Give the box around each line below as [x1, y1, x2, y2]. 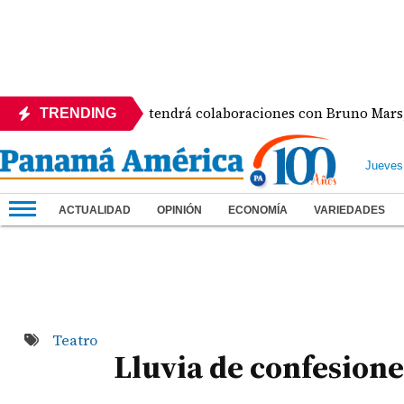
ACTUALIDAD [59, 204, 131, 216]
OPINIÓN [157, 204, 202, 216]
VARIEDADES [314, 204, 385, 216]
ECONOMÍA [228, 204, 288, 216]
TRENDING [40, 106, 116, 121]
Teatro [51, 330, 97, 350]
